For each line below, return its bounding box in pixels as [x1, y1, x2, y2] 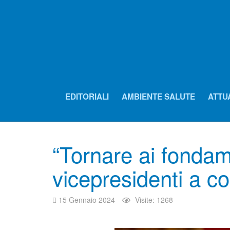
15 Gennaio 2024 [59, 195, 115, 205]
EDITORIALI [65, 91, 109, 102]
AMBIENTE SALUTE [122, 91, 195, 102]
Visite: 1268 [135, 195, 173, 205]
